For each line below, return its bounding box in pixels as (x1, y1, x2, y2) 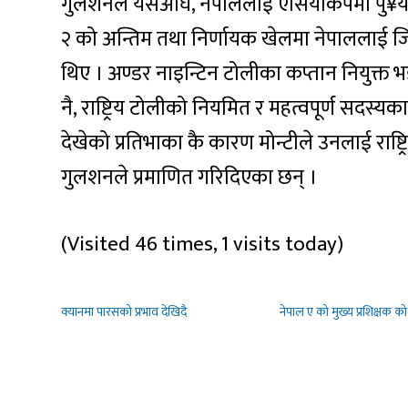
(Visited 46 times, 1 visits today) (61, 226, 344, 261)
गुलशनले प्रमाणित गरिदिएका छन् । (61, 160, 318, 196)
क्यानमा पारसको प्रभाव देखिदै (61, 301, 188, 322)
